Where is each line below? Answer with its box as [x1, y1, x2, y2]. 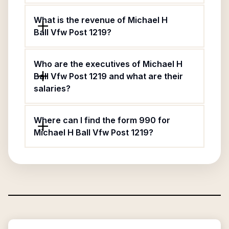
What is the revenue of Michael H [34, 15, 168, 25]
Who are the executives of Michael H [34, 59, 182, 69]
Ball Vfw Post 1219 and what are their [34, 71, 183, 81]
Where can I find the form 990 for [34, 115, 170, 125]
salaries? [34, 83, 71, 94]
